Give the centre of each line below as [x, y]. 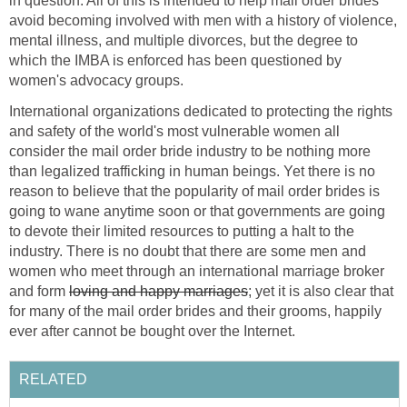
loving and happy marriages [159, 291]
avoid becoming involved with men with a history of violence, [203, 20]
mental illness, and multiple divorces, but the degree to [184, 40]
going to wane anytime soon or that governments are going [197, 211]
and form [39, 291]
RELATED [53, 379]
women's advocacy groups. [96, 80]
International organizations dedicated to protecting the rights [201, 111]
